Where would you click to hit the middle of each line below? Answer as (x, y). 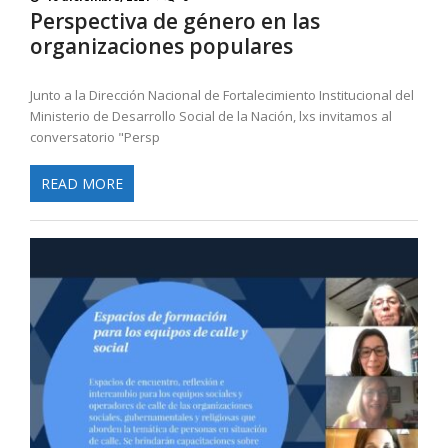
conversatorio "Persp (95, 136)
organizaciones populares (161, 45)
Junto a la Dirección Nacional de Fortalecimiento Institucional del (222, 94)
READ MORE (82, 184)
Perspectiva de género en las (175, 20)
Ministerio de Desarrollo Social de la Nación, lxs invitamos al (211, 115)
